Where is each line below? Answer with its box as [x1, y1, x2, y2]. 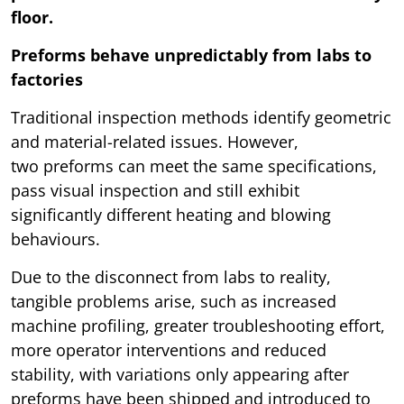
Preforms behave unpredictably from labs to [11, 43, 372, 66]
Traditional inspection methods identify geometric [11, 106, 391, 128]
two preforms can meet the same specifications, [11, 154, 377, 177]
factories [11, 68, 83, 90]
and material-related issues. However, [11, 130, 298, 152]
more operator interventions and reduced [11, 338, 326, 361]
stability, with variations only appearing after [11, 363, 349, 385]
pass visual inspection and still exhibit [11, 179, 299, 201]
